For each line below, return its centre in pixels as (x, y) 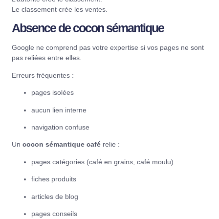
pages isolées (53, 93)
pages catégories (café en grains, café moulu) (102, 162)
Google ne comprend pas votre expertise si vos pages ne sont (108, 48)
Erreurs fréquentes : (43, 75)
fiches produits (54, 179)
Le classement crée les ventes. (60, 10)
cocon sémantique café (62, 144)
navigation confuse (60, 127)
